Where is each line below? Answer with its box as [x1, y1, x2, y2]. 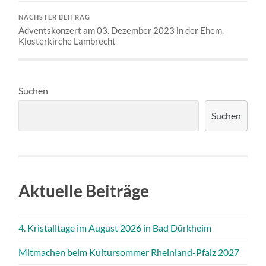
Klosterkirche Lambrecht [18, 36, 116, 47]
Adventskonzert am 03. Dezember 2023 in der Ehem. [18, 25, 224, 36]
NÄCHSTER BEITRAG [18, 14, 91, 21]
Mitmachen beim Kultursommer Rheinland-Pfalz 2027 [18, 246, 240, 258]
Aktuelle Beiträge [18, 180, 150, 201]
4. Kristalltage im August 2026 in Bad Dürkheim [18, 222, 212, 234]
